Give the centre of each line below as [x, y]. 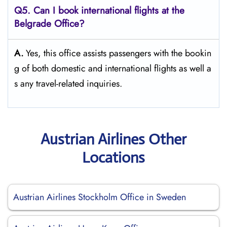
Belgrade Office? [49, 24]
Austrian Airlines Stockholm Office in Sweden [100, 197]
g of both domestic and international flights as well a [113, 68]
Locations [113, 157]
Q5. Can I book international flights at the [99, 10]
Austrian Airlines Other [113, 139]
